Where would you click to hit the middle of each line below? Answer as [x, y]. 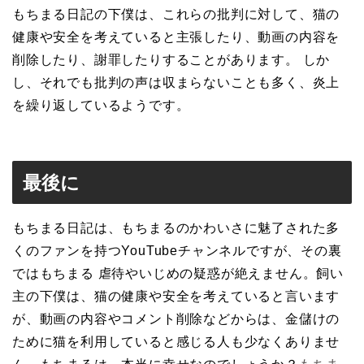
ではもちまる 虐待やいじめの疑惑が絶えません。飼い [178, 274]
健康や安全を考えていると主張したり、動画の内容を [176, 37]
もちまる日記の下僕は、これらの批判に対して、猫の [176, 14]
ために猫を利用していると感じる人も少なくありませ [176, 342]
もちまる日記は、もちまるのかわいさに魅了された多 [176, 228]
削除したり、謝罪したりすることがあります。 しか [171, 59]
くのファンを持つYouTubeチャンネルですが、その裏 [177, 251]
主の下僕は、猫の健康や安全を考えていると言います [176, 297]
